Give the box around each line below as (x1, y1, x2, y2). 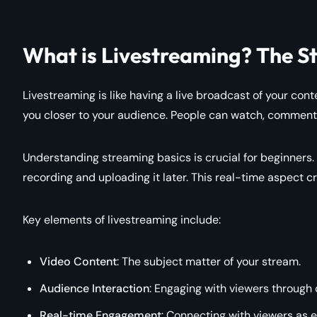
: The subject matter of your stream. (117, 253, 301, 269)
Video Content (40, 253, 117, 269)
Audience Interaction (40, 280, 149, 296)
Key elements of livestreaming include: (23, 212, 221, 227)
